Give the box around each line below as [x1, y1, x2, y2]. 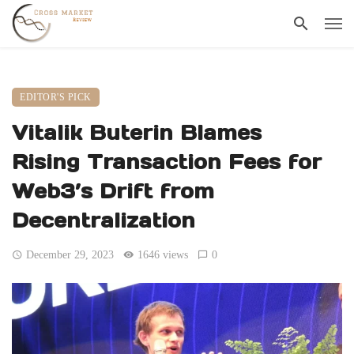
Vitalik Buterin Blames [12, 120, 262, 145]
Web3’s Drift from [12, 179, 214, 204]
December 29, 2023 [26, 249, 115, 261]
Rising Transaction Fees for [12, 149, 322, 175]
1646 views [137, 249, 189, 261]
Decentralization [12, 208, 195, 233]
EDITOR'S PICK [20, 92, 92, 103]
